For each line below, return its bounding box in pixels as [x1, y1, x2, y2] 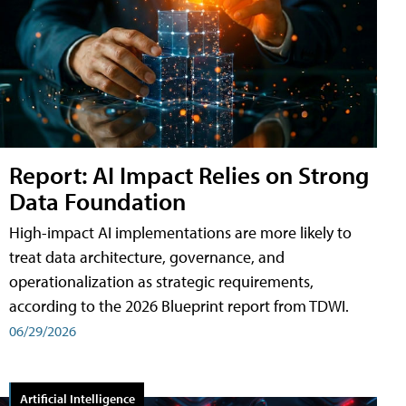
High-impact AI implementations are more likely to [9, 221, 352, 243]
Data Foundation [9, 184, 186, 217]
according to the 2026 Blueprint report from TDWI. [9, 295, 349, 316]
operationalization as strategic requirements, [9, 270, 314, 292]
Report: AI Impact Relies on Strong [9, 158, 369, 190]
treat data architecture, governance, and [9, 246, 285, 267]
